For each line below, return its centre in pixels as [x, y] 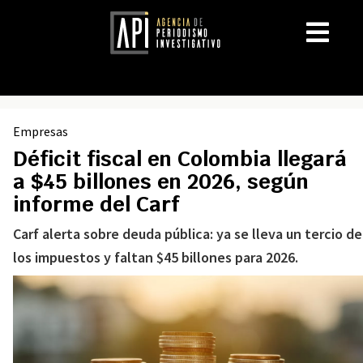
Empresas [41, 131]
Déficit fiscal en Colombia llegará [180, 159]
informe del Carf [96, 204]
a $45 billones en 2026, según [161, 181]
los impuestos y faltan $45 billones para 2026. [156, 257]
